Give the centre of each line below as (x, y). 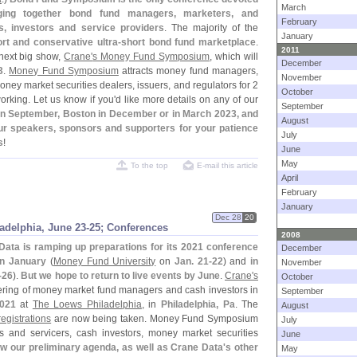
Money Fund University (104, 261)
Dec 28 (228, 217)
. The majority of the (211, 28)
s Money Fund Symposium (151, 57)
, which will (234, 57)
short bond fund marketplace (188, 42)
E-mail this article (228, 165)
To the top (149, 165)
